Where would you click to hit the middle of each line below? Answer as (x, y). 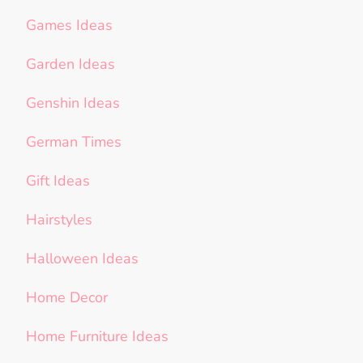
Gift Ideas (58, 181)
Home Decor (67, 298)
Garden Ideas (70, 64)
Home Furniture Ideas (97, 337)
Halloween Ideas (82, 259)
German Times (74, 142)
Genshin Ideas (73, 103)
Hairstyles (59, 220)
